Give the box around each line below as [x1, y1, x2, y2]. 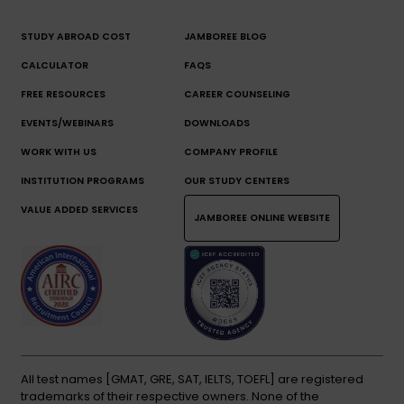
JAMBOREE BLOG [183, 30, 267, 44]
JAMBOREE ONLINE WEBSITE [193, 211, 330, 225]
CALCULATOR [21, 59, 88, 73]
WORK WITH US [21, 145, 96, 160]
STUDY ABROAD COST [21, 30, 131, 44]
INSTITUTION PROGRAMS [21, 174, 144, 188]
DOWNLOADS [183, 116, 250, 131]
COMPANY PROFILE [183, 145, 278, 160]
